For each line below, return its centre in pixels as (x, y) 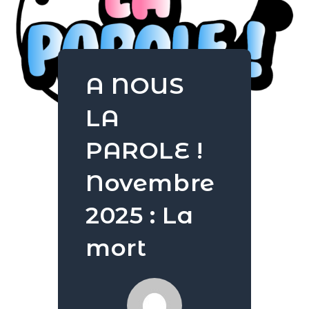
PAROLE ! (144, 150)
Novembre (150, 183)
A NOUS (135, 86)
